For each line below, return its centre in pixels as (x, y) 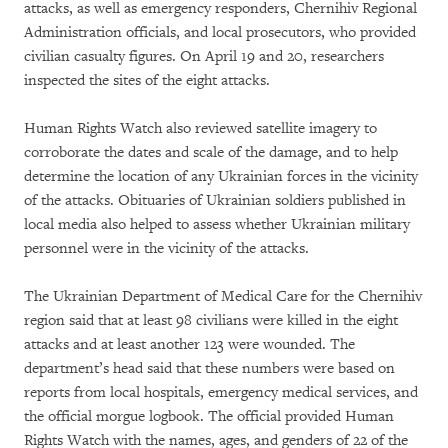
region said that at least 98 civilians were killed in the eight (211, 320)
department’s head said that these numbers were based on (209, 368)
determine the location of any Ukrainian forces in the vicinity (221, 176)
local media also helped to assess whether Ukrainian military (217, 224)
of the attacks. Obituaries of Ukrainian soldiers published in (215, 200)
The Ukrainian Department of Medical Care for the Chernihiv (223, 296)
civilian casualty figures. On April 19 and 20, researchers (204, 56)
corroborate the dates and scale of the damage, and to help (211, 152)
